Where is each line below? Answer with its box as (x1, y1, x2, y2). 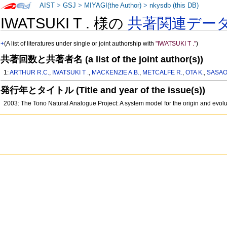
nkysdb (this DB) (149, 2, 199, 9)
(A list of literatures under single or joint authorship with (4, 40, 156, 48)
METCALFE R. (142, 69, 183, 77)
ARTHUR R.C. (10, 69, 50, 77)
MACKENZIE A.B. (92, 69, 140, 77)
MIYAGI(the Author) (84, 2, 142, 9)
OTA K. (185, 69, 204, 77)
